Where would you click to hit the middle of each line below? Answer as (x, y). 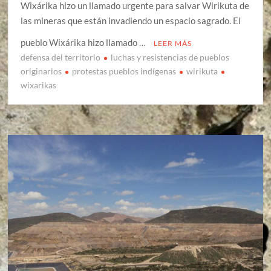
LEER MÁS (173, 44)
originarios (41, 71)
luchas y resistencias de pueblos (170, 57)
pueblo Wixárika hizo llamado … (84, 43)
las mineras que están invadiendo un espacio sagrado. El (131, 21)
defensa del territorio (61, 57)
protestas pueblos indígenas (124, 71)
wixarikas (39, 85)
